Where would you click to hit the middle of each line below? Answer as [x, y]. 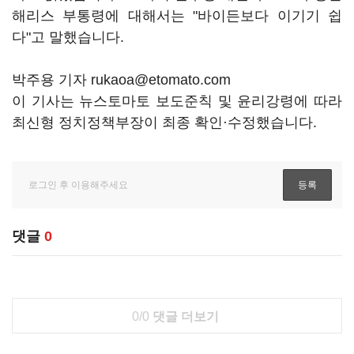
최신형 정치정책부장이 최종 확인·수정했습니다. [164, 122]
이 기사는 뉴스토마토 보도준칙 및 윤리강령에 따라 [177, 101]
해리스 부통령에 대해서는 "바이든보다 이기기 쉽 [177, 16]
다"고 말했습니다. [68, 37]
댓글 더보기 [184, 316]
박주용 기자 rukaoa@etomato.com [121, 80]
